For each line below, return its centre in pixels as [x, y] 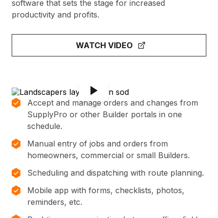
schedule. [45, 126]
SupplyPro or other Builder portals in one [105, 115]
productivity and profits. [55, 15]
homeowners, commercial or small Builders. [109, 155]
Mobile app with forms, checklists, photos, [106, 191]
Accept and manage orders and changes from [113, 103]
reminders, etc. [55, 202]
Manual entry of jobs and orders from [98, 144]
